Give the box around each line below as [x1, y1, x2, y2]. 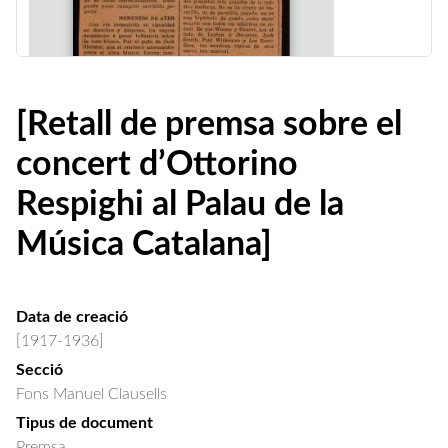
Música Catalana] [16, 228, 272, 262]
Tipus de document [16, 415, 153, 431]
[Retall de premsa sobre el [16, 108, 402, 142]
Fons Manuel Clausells [16, 386, 167, 402]
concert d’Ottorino [16, 148, 298, 182]
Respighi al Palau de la [16, 188, 344, 222]
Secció [16, 362, 63, 378]
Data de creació [16, 309, 128, 325]
